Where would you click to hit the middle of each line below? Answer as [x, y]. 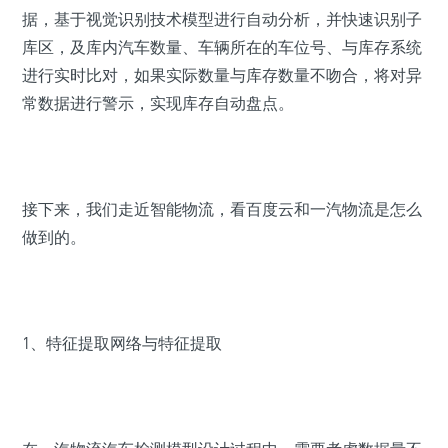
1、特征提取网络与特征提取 [122, 343]
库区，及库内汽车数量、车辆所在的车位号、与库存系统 [222, 47]
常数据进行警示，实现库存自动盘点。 [158, 103]
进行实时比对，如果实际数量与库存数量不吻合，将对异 [222, 75]
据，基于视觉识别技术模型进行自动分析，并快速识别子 [222, 19]
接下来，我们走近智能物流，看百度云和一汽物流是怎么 [222, 209]
